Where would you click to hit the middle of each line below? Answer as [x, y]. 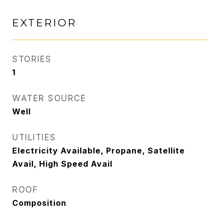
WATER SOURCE [49, 98]
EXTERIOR [44, 23]
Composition [39, 203]
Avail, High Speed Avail [62, 164]
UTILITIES [34, 137]
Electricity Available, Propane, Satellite [99, 151]
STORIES [32, 59]
